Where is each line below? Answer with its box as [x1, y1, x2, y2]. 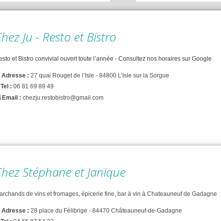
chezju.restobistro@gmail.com [23, 94, 104, 101]
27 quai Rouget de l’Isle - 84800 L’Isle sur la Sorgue [31, 72, 169, 79]
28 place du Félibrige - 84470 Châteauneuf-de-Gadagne [31, 207, 182, 215]
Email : [2, 94, 21, 101]
